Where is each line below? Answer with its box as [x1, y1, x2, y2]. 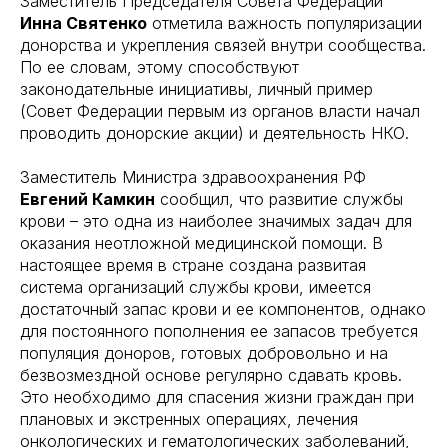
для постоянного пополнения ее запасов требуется [20, 320, 418, 341]
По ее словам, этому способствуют [20, 56, 299, 77]
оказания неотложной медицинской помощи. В [20, 232, 383, 253]
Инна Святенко [20, 12, 147, 33]
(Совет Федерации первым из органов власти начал [20, 100, 420, 121]
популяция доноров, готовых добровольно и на [20, 342, 388, 363]
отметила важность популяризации [147, 12, 422, 33]
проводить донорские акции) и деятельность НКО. [20, 122, 409, 143]
